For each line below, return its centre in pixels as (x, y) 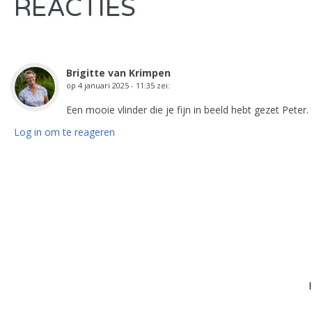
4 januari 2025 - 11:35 (116, 85)
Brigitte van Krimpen (118, 73)
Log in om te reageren (64, 132)
